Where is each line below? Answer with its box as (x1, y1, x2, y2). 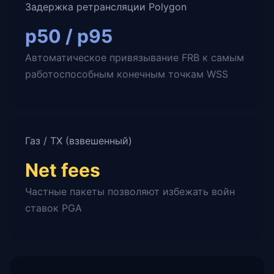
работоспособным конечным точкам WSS (25, 68, 228, 80)
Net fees (25, 159, 100, 181)
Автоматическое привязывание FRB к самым (25, 51, 244, 64)
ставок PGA (25, 202, 82, 214)
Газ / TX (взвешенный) (25, 135, 132, 147)
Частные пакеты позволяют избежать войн (25, 185, 235, 198)
